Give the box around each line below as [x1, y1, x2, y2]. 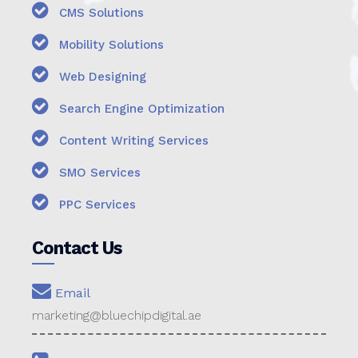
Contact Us [32, 237, 121, 258]
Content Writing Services [55, 133, 209, 148]
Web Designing [55, 69, 146, 84]
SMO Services [55, 165, 141, 180]
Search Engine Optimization [55, 101, 225, 116]
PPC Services [55, 197, 136, 212]
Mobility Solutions [55, 37, 164, 52]
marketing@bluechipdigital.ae [32, 307, 201, 323]
